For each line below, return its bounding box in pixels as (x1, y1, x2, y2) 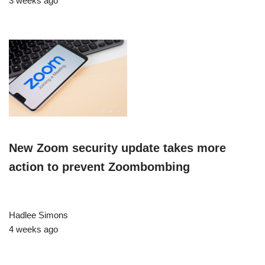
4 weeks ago (9, 224, 58, 235)
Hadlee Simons (9, 210, 68, 221)
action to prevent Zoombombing (9, 160, 190, 174)
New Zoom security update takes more (9, 141, 226, 155)
